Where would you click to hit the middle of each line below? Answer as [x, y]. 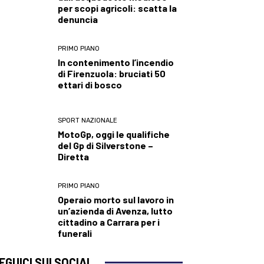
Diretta [74, 156]
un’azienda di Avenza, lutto [115, 211]
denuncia [78, 19]
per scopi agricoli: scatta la [118, 8]
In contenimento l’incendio [116, 62]
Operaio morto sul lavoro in [116, 200]
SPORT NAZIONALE [88, 120]
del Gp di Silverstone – [106, 145]
